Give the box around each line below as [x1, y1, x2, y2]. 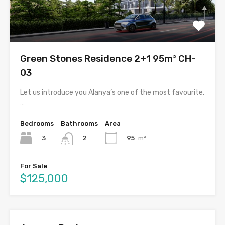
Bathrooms [61, 120, 98, 128]
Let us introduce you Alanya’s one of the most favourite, [20, 88, 204, 97]
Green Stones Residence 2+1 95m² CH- [20, 53, 196, 65]
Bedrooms [20, 120, 54, 128]
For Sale [20, 162, 47, 170]
